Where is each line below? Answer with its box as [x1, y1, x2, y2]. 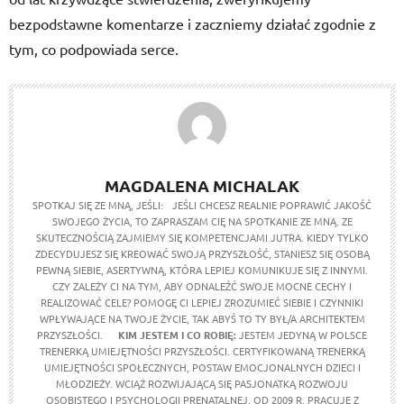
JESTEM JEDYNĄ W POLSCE [236, 327, 367, 342]
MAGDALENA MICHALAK [105, 175, 299, 196]
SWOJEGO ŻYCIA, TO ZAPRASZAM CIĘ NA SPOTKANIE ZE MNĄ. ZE [51, 214, 353, 228]
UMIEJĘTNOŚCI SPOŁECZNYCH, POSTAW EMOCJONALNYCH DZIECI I [43, 360, 361, 374]
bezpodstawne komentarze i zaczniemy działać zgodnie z [9, 14, 376, 32]
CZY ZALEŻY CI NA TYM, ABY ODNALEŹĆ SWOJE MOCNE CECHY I [52, 279, 352, 293]
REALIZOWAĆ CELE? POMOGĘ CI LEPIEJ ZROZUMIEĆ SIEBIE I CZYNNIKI [41, 295, 363, 309]
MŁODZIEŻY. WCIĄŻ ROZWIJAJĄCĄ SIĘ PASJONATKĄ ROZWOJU [56, 376, 348, 390]
